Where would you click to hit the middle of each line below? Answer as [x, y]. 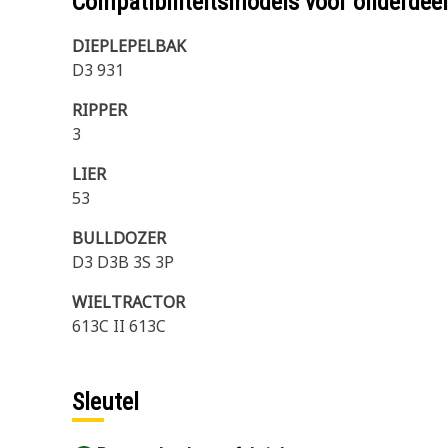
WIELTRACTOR [128, 302]
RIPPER [99, 110]
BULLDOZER [119, 238]
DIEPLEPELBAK [129, 46]
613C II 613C [119, 326]
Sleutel [105, 402]
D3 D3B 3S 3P [123, 262]
